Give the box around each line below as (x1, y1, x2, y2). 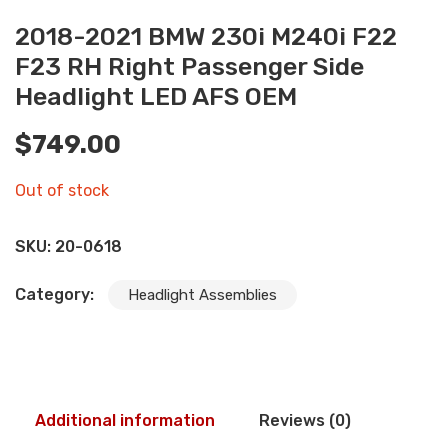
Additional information (35, 410, 215, 430)
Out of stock (15, 180, 109, 200)
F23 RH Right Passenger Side (15, 51, 364, 81)
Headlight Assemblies (128, 285, 277, 304)
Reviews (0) (259, 410, 351, 430)
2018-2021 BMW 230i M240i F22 (15, 21, 397, 51)
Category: (15, 284, 98, 304)
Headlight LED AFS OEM (15, 81, 297, 111)
